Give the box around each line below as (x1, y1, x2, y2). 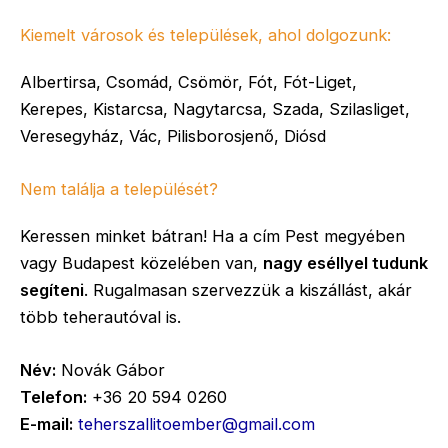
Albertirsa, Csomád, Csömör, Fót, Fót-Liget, (20, 71, 357, 92)
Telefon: (20, 387, 87, 408)
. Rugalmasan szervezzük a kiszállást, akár (84, 280, 412, 301)
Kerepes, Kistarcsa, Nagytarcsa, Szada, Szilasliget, (20, 98, 410, 119)
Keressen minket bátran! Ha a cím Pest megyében (20, 226, 405, 247)
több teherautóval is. (20, 307, 181, 328)
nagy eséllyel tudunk (263, 253, 428, 274)
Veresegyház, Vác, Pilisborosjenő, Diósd (20, 125, 326, 146)
